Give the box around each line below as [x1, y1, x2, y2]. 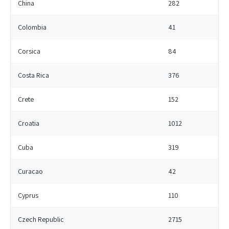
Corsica [18, 47, 40, 56]
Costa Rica [18, 71, 49, 80]
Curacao [18, 167, 43, 176]
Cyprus [18, 191, 38, 200]
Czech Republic [18, 215, 64, 224]
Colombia [18, 22, 47, 32]
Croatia [18, 119, 39, 128]
